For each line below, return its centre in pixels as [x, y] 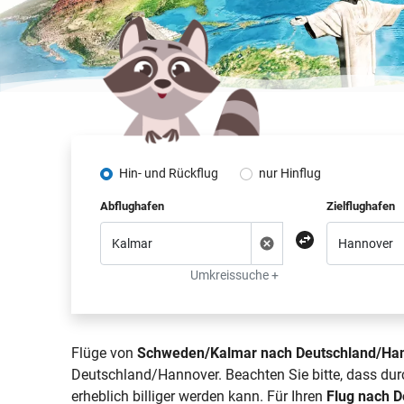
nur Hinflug [290, 173]
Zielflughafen [360, 206]
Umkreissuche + [234, 275]
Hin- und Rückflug [169, 173]
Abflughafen [133, 206]
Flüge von [105, 353]
